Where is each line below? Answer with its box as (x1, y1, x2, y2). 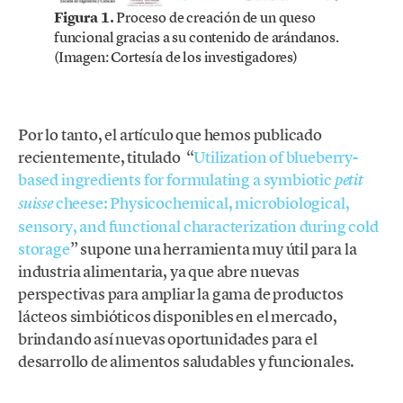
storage (18, 237, 70, 259)
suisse (18, 193, 53, 213)
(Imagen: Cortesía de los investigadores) (54, 46, 298, 67)
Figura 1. (54, 6, 117, 27)
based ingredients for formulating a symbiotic (18, 168, 335, 190)
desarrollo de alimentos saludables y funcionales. (18, 350, 355, 372)
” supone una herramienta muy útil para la (69, 237, 357, 259)
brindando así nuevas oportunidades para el (18, 327, 318, 349)
